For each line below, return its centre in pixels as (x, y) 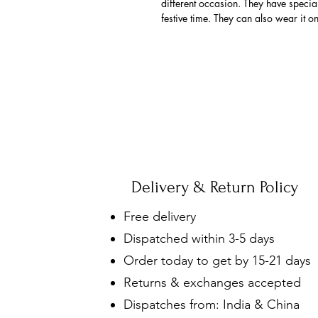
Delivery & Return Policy (213, 187)
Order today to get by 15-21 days (217, 261)
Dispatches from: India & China (212, 305)
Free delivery (161, 216)
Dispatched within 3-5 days (199, 238)
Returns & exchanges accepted (212, 283)
